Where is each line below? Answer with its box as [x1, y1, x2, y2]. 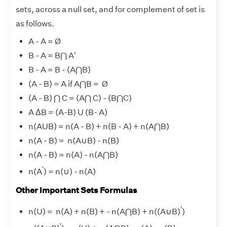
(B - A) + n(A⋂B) [108, 121, 169, 131]
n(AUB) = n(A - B [28, 121, 91, 131]
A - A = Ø [28, 36, 61, 46]
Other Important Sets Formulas [16, 185, 137, 196]
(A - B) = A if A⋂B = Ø [28, 79, 108, 89]
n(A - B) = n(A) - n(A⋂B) [28, 149, 118, 160]
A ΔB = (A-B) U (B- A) [28, 107, 109, 117]
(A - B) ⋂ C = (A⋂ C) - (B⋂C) [28, 93, 132, 103]
